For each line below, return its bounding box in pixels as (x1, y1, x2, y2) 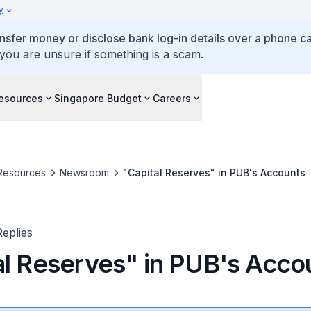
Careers (153, 92, 191, 104)
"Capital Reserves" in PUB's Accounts (122, 167, 305, 178)
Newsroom (59, 167, 109, 178)
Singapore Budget (54, 92, 142, 104)
